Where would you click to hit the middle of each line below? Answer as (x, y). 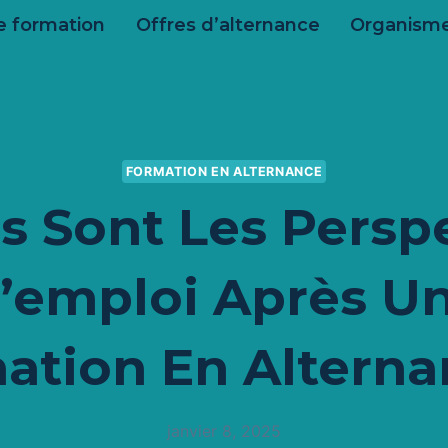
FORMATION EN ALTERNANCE (224, 171)
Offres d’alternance (227, 24)
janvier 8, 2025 (224, 431)
